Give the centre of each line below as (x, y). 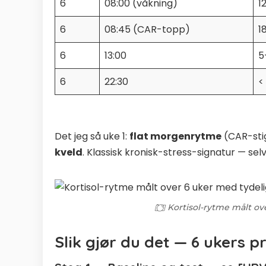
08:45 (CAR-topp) (147, 29)
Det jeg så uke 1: (92, 136)
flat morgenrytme (175, 136)
